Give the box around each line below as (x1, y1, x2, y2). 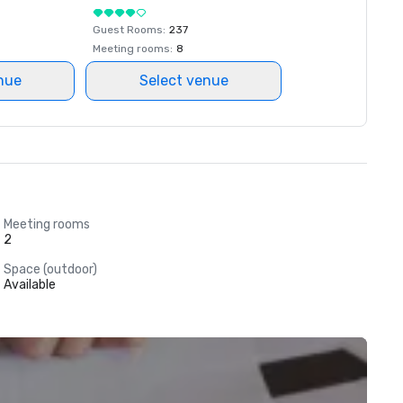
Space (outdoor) (3, 262, 97, 277)
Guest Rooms (93, 23, 163, 36)
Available (3, 277, 56, 292)
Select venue (139, 72, 228, 89)
